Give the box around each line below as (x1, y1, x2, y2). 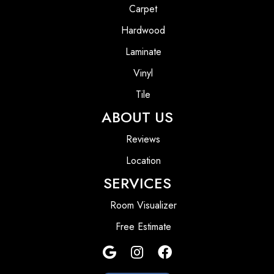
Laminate (125, 45, 161, 59)
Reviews (126, 132, 160, 147)
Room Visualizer (109, 198, 177, 213)
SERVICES (103, 172, 171, 194)
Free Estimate (115, 220, 171, 234)
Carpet (129, 2, 157, 17)
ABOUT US (101, 106, 173, 128)
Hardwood (121, 23, 165, 38)
